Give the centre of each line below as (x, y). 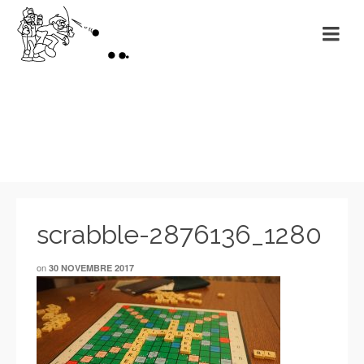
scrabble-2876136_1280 (179, 234)
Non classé (182, 125)
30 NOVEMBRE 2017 (91, 268)
